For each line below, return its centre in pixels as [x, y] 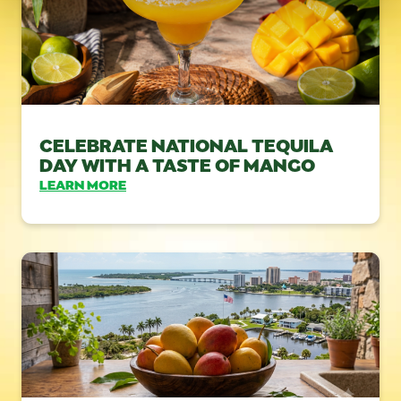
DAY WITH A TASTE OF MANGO [177, 163]
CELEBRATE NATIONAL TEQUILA [186, 144]
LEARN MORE [83, 184]
